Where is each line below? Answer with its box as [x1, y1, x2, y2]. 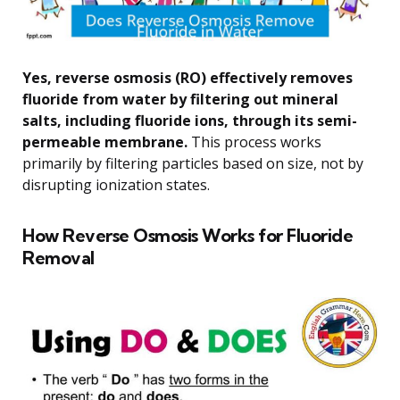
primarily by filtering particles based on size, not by [22, 153, 363, 173]
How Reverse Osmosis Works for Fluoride [22, 223, 353, 246]
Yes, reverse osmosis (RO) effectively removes [22, 67, 353, 87]
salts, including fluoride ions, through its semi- [22, 110, 357, 130]
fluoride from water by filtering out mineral [22, 88, 338, 109]
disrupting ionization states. [22, 174, 210, 195]
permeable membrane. [22, 131, 187, 152]
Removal [22, 246, 95, 269]
